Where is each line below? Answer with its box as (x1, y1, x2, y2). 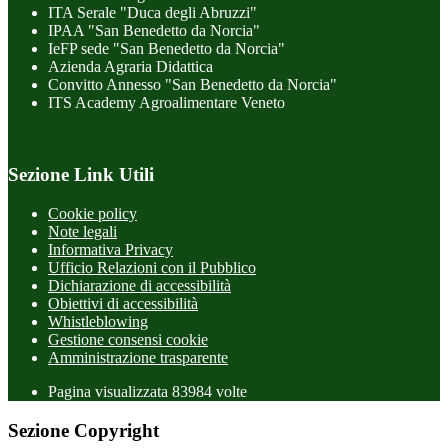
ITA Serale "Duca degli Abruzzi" (48, 3, 257, 21)
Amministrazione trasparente (48, 349, 228, 367)
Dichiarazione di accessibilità (48, 277, 231, 295)
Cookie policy (48, 205, 137, 223)
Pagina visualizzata (48, 383, 172, 401)
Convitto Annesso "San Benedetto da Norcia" (48, 75, 337, 93)
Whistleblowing (48, 313, 148, 331)
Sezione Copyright (8, 419, 159, 441)
